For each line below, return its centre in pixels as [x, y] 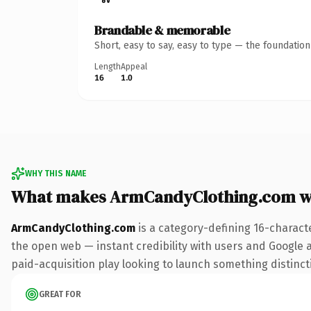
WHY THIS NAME [56, 173]
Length [108, 66]
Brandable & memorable [162, 30]
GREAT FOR [60, 294]
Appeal [134, 66]
